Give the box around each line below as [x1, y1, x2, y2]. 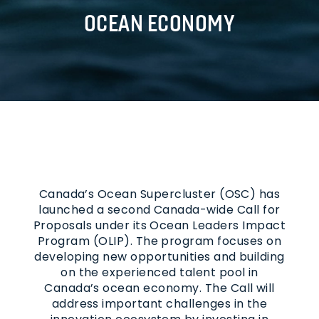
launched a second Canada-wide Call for [38, 201, 281, 218]
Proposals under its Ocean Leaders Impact [33, 216, 286, 234]
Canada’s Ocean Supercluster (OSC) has [38, 185, 281, 202]
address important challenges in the [51, 295, 268, 312]
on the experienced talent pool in [61, 263, 258, 281]
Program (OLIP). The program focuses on [37, 232, 282, 249]
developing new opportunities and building [34, 248, 285, 265]
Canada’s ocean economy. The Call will [44, 279, 275, 296]
